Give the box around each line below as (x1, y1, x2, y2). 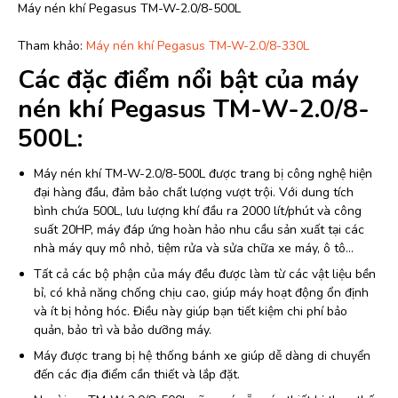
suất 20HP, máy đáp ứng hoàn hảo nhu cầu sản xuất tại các (34, 221, 364, 239)
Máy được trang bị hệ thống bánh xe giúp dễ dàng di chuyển (34, 347, 370, 365)
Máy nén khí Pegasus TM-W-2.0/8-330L (86, 37, 309, 55)
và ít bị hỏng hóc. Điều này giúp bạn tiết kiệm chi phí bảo (34, 303, 347, 321)
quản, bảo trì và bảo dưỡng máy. (34, 322, 211, 339)
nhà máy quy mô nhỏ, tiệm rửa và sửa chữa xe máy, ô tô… (34, 240, 354, 258)
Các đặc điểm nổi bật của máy (18, 63, 359, 98)
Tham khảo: (18, 37, 86, 55)
